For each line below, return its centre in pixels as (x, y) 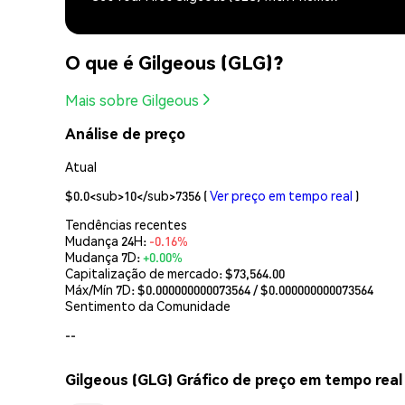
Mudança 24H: (107, 240)
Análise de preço (125, 134)
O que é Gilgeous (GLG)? (174, 62)
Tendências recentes (126, 224)
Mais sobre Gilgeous (132, 99)
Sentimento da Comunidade (148, 305)
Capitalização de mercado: (145, 273)
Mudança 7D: (104, 256)
